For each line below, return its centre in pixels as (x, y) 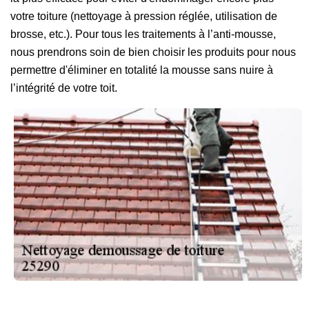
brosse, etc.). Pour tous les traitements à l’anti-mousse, (143, 34)
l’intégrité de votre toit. (64, 88)
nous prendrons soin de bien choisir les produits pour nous (153, 52)
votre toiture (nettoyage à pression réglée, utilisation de (144, 16)
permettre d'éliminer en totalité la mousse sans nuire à (142, 70)
